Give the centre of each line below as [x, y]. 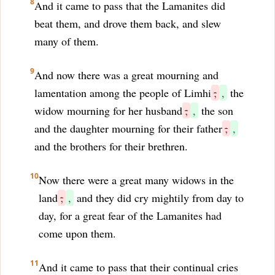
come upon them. [77, 233]
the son [216, 110]
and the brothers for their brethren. [111, 146]
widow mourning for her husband [108, 110]
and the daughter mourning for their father [128, 128]
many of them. [67, 41]
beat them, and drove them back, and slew [128, 23]
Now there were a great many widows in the [136, 180]
